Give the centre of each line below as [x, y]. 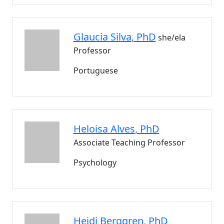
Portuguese [95, 70]
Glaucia [90, 37]
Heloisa [90, 129]
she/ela [171, 37]
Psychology [95, 162]
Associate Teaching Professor [129, 142]
